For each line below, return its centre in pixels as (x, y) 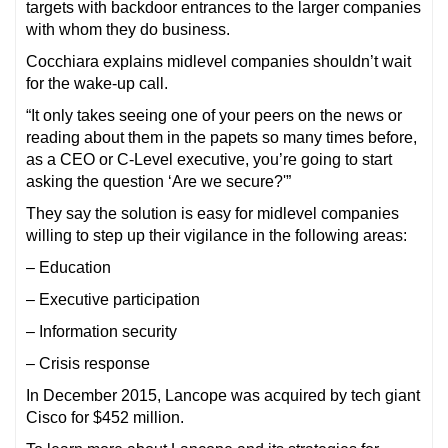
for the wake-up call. (97, 83)
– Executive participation (113, 299)
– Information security (101, 331)
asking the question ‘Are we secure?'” (158, 181)
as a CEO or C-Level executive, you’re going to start (209, 159)
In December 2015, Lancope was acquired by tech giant (223, 395)
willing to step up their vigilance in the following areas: (216, 235)
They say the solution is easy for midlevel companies (212, 213)
